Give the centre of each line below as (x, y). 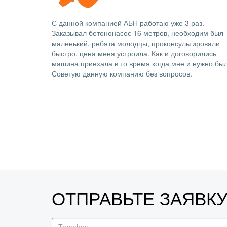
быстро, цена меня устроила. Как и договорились (134, 53)
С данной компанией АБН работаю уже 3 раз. (128, 23)
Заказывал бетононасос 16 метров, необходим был (138, 33)
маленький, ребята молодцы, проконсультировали (136, 43)
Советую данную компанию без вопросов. (122, 73)
